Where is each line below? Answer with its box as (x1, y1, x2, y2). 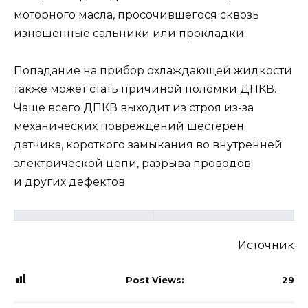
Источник (238, 238, 294, 252)
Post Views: (125, 275, 184, 286)
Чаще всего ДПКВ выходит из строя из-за (14, 101, 254, 115)
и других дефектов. (14, 175, 127, 189)
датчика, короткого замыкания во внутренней (14, 138, 283, 152)
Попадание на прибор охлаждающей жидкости (14, 64, 292, 78)
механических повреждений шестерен (14, 120, 244, 133)
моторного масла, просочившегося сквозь (14, 8, 259, 21)
